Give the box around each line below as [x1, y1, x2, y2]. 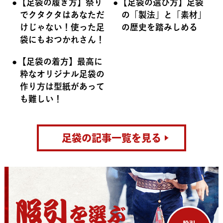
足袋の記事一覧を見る [62, 132, 161, 143]
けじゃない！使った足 [20, 23, 105, 32]
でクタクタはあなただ [20, 10, 105, 19]
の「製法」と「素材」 [121, 10, 207, 19]
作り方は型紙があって [20, 82, 105, 91]
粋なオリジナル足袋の [20, 69, 105, 78]
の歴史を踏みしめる [121, 23, 198, 32]
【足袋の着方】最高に [17, 57, 103, 66]
